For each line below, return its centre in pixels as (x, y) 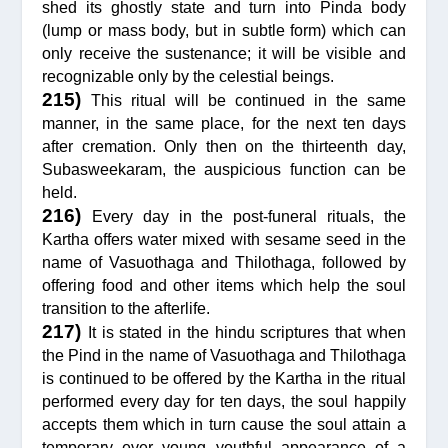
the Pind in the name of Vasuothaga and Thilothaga (224, 355)
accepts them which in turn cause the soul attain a (224, 424)
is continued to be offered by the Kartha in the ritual (224, 378)
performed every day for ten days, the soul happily (224, 401)
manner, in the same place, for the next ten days (224, 123)
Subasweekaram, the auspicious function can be (224, 169)
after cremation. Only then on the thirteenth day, (224, 146)
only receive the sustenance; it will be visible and (224, 53)
